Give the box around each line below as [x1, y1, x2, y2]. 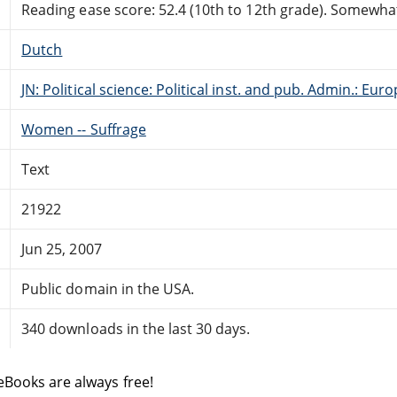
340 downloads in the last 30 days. [21, 318, 251, 339]
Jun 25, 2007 [21, 238, 102, 259]
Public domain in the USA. [21, 278, 195, 299]
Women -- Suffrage [21, 119, 146, 139]
